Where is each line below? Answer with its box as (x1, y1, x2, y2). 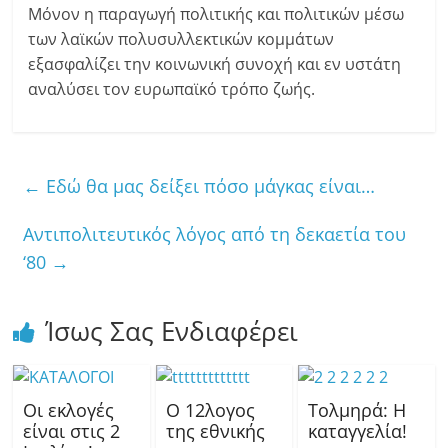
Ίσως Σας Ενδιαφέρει (45, 313, 299, 350)
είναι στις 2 (23, 419, 121, 444)
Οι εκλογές (23, 398, 115, 423)
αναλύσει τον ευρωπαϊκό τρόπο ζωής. (28, 78, 320, 101)
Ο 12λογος (165, 398, 255, 423)
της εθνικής (165, 419, 265, 444)
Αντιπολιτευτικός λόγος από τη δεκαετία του (23, 222, 407, 247)
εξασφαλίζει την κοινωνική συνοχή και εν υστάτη (28, 53, 402, 76)
